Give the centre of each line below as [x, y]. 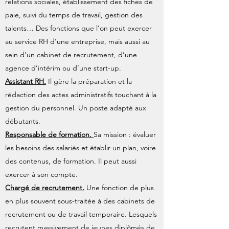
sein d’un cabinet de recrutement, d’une [71, 55]
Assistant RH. [26, 81]
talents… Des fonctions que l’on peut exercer [78, 28]
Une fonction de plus [119, 188]
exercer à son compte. [41, 174]
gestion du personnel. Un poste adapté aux [76, 108]
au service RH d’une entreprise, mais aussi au [77, 41]
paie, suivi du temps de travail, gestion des [74, 15]
